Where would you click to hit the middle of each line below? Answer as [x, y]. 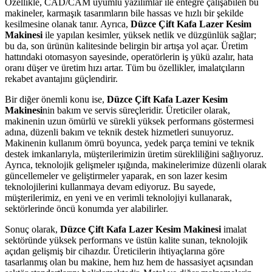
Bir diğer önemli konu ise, [56, 100]
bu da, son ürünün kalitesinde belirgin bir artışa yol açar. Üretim [126, 46]
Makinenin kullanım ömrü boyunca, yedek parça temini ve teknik [130, 143]
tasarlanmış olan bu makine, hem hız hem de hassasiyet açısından [129, 262]
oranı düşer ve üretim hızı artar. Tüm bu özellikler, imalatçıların [125, 68]
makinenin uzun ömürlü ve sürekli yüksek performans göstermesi [129, 121]
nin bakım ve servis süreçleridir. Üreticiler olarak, [136, 110]
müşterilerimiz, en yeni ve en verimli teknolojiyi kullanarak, [118, 198]
